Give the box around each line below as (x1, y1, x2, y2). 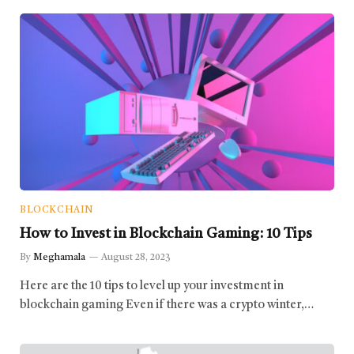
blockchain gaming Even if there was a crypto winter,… (20, 299, 314, 311)
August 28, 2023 (101, 252, 171, 262)
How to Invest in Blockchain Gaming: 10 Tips (20, 226, 312, 241)
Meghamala (33, 252, 85, 262)
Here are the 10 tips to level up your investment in (20, 280, 284, 292)
